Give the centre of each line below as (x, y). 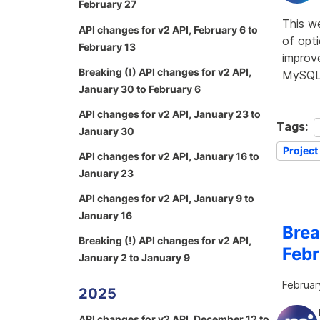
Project (300, 150)
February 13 (107, 46)
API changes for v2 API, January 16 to (169, 156)
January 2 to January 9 (134, 258)
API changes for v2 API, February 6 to (168, 29)
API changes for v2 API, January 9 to (166, 199)
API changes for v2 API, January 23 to (170, 114)
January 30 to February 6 (140, 89)
